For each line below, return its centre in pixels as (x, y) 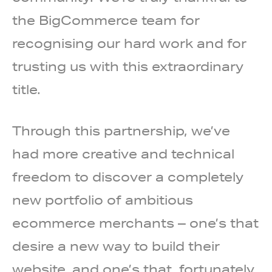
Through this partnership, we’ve (121, 131)
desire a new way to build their (116, 246)
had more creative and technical (123, 154)
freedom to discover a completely (128, 177)
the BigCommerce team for (106, 21)
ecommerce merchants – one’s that (135, 223)
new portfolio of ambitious (103, 200)
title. (26, 90)
